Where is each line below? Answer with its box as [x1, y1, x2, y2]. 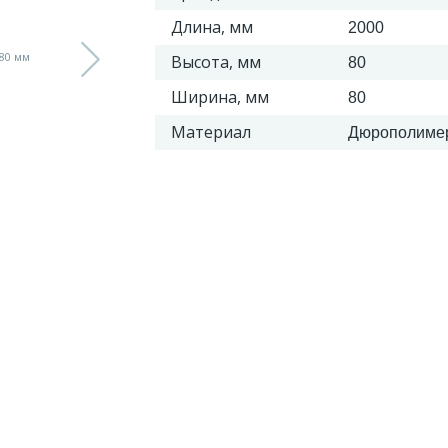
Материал [170, 121, 251, 143]
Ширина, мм [170, 86, 269, 108]
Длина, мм [170, 16, 253, 38]
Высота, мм [170, 51, 261, 73]
